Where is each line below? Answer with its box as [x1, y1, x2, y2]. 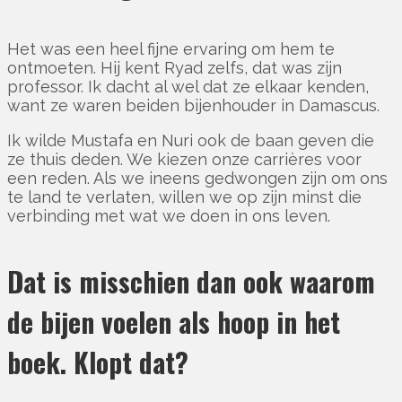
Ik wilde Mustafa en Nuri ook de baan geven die [7, 131, 374, 151]
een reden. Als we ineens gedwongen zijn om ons [7, 169, 388, 188]
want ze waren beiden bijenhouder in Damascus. [7, 96, 384, 116]
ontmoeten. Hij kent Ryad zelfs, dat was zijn [7, 58, 342, 78]
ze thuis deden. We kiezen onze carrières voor [7, 150, 362, 170]
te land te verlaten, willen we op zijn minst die [7, 188, 362, 207]
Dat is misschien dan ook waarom [7, 261, 375, 302]
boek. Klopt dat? [7, 342, 188, 383]
